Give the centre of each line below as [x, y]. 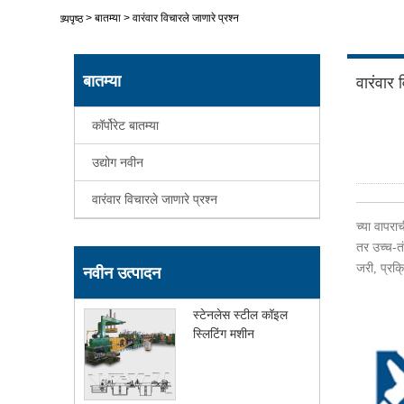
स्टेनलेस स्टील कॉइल [241, 314]
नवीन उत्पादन [122, 273]
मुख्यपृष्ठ [68, 18]
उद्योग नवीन [118, 162]
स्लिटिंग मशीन [224, 333]
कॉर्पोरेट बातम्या [126, 125]
